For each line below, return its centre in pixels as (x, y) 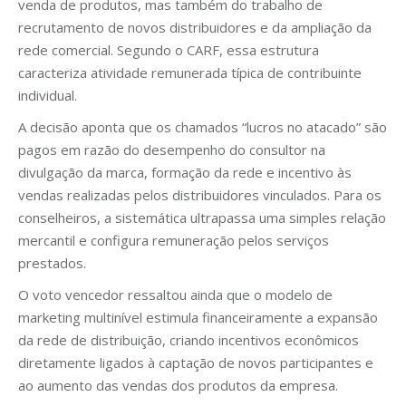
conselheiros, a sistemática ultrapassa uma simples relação (202, 217)
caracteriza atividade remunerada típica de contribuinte (190, 72)
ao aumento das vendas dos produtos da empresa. (178, 385)
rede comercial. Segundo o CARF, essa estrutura (169, 49)
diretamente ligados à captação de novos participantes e (196, 362)
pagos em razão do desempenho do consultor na (172, 149)
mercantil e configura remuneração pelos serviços (174, 240)
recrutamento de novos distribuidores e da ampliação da (195, 27)
